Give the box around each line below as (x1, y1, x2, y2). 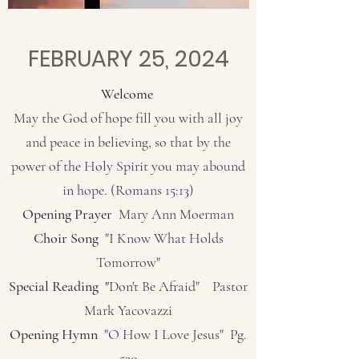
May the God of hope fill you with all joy (14, 109, 243, 127)
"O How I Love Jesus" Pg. (98, 325, 247, 343)
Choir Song (33, 229, 102, 247)
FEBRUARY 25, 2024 (27, 43, 229, 75)
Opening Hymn (10, 325, 98, 343)
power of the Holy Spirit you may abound (11, 157, 245, 175)
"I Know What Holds (101, 229, 224, 247)
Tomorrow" (96, 253, 160, 271)
